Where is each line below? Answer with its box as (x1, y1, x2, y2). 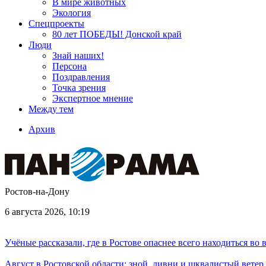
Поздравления (52, 72, 110, 82)
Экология (52, 8, 91, 18)
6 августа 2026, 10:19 (5, 207, 90, 217)
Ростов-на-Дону (5, 186, 69, 197)
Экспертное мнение (52, 93, 133, 103)
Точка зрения (52, 83, 106, 93)
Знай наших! (52, 50, 104, 61)
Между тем (28, 104, 74, 114)
